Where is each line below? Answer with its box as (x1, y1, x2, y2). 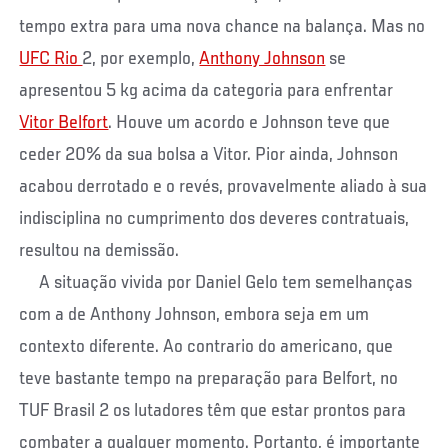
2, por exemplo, (82, 48, 200, 69)
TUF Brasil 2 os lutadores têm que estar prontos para (19, 400, 407, 421)
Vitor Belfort (19, 112, 109, 133)
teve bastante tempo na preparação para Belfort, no (19, 368, 399, 389)
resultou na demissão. (19, 240, 188, 261)
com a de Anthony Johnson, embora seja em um (19, 304, 370, 325)
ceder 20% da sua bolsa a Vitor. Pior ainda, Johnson (19, 144, 399, 165)
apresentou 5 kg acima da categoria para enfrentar (19, 80, 394, 101)
